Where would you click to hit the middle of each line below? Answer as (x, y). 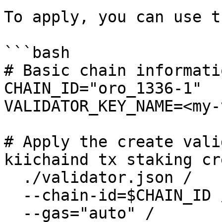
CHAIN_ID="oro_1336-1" (103, 88)
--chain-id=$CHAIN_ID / (13, 195)
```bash (37, 53)
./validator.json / (13, 177)
